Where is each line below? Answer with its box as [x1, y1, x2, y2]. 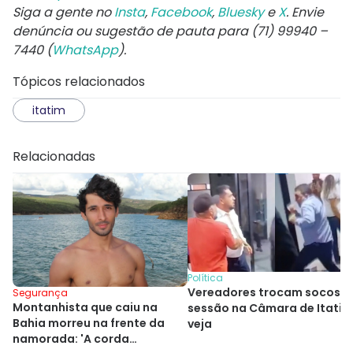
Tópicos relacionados [13, 72, 145, 91]
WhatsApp [52, 41, 118, 60]
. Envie [286, 3, 324, 22]
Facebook [150, 3, 212, 22]
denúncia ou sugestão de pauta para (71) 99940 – [13, 22, 328, 41]
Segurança [13, 286, 68, 300]
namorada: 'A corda [13, 331, 129, 347]
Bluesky [217, 3, 264, 22]
